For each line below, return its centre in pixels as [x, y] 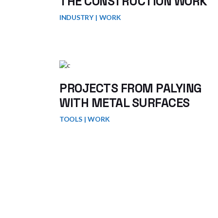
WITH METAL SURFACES [125, 103]
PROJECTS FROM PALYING [131, 88]
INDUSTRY [76, 17]
